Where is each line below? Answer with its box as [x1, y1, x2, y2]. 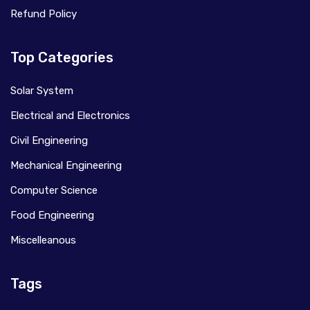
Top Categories [10, 48, 113, 66]
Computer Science [10, 183, 98, 197]
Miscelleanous [10, 233, 76, 246]
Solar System [10, 84, 73, 97]
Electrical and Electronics [10, 109, 130, 122]
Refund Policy [10, 7, 77, 20]
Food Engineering [10, 208, 94, 221]
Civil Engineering [10, 134, 88, 147]
